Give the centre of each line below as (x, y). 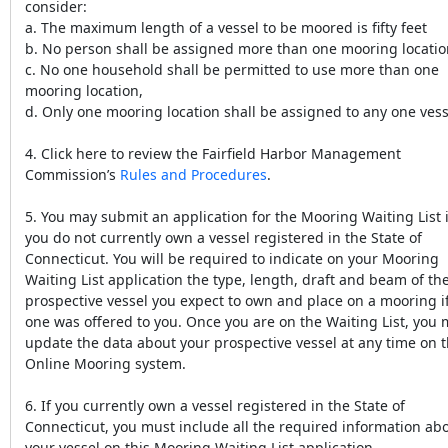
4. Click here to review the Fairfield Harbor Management (213, 153)
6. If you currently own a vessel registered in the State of (215, 405)
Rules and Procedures (193, 174)
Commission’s (72, 174)
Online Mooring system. (105, 363)
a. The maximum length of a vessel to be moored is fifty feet (226, 27)
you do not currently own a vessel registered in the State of (223, 237)
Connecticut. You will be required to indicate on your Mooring (232, 258)
